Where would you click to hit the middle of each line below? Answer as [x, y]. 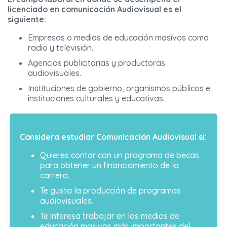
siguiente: [27, 20]
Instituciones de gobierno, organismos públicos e [119, 88]
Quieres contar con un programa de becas [120, 155]
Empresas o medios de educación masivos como [118, 38]
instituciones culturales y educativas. [96, 99]
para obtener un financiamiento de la [109, 165]
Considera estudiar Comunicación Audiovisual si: [113, 137]
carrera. [55, 176]
